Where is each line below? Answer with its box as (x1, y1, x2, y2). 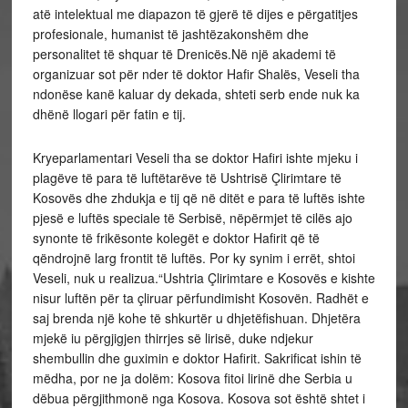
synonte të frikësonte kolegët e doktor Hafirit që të (32, 229, 320, 247)
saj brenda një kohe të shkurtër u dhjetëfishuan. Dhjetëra (32, 309, 361, 327)
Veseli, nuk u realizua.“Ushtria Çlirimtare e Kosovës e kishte (32, 269, 375, 287)
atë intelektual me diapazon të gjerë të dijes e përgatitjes (32, 5, 358, 23)
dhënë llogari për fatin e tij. (32, 105, 186, 123)
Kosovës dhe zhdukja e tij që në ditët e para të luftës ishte (32, 189, 365, 207)
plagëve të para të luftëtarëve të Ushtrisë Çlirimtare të (32, 168, 342, 187)
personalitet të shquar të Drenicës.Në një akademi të (32, 45, 336, 63)
